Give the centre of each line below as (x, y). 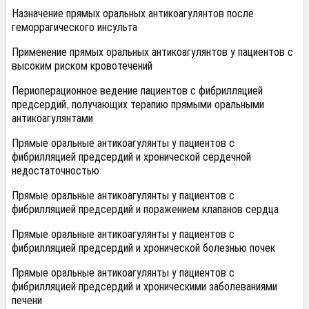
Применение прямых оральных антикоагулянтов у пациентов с (152, 51)
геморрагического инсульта (74, 27)
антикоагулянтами (52, 118)
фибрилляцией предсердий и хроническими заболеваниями (144, 286)
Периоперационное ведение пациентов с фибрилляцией (137, 90)
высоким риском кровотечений (82, 65)
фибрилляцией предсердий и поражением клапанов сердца (145, 209)
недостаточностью (56, 170)
